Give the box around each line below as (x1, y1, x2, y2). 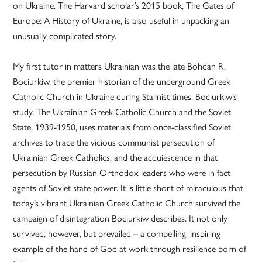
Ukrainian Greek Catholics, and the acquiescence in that (13, 150, 218, 164)
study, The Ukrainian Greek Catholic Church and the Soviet (13, 105, 232, 119)
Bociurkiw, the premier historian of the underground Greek (13, 74, 231, 88)
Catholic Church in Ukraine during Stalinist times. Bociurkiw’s (13, 89, 237, 104)
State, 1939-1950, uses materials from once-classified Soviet (13, 120, 232, 134)
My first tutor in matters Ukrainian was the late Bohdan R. (13, 59, 226, 73)
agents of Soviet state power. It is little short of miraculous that (13, 181, 244, 195)
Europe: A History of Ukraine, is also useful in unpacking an (13, 13, 230, 27)
